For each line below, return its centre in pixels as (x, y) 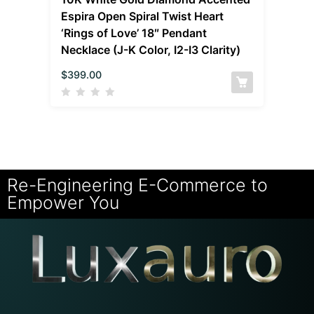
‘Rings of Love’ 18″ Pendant (134, 33)
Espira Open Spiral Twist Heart (143, 16)
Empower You (63, 203)
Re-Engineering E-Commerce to (137, 185)
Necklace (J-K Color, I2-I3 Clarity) (151, 50)
